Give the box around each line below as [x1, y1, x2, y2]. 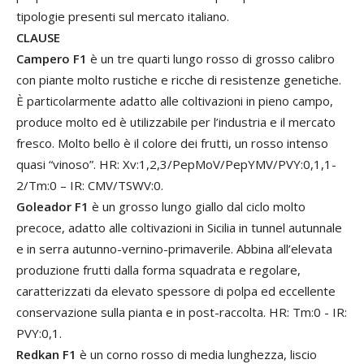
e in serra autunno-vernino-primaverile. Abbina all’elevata [16, 240, 332, 258]
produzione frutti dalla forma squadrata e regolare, [16, 262, 301, 279]
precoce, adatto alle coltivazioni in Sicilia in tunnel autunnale [16, 219, 342, 236]
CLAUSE [16, 29, 60, 46]
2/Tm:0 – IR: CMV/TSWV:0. [16, 177, 163, 194]
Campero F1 [16, 50, 87, 67]
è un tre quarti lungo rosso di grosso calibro [87, 50, 335, 67]
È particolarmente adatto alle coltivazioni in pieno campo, [16, 93, 333, 110]
